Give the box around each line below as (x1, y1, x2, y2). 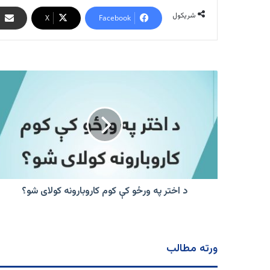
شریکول (172, 10, 196, 22)
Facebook (99, 13, 131, 24)
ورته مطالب (166, 240, 218, 258)
